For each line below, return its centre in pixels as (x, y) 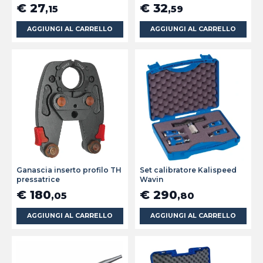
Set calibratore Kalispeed (188, 170)
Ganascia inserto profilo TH (69, 170)
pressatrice (38, 180)
